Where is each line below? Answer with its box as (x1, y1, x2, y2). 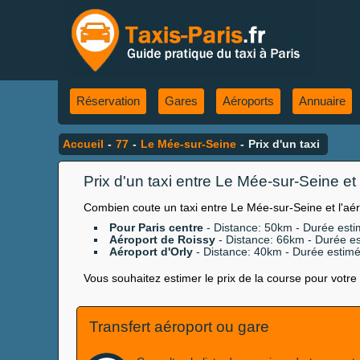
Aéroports (223, 94, 274, 108)
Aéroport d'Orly (109, 245, 194, 258)
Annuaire (299, 94, 346, 108)
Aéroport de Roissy (109, 233, 216, 246)
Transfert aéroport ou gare (89, 318, 269, 335)
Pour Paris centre (109, 221, 204, 234)
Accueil (63, 137, 104, 150)
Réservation (76, 94, 140, 108)
